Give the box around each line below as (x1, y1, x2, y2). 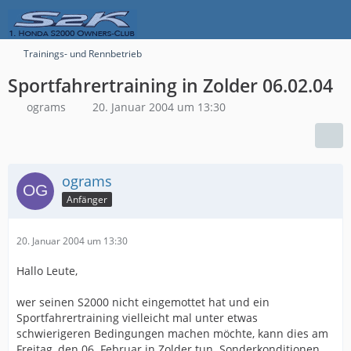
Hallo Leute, (16, 263, 78, 278)
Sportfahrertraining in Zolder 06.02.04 (8, 73, 333, 98)
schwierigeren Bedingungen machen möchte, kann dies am (16, 326, 328, 341)
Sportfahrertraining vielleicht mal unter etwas (16, 310, 258, 325)
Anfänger (67, 192, 107, 206)
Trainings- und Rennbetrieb (24, 47, 142, 60)
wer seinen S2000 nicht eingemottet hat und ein (16, 295, 270, 309)
